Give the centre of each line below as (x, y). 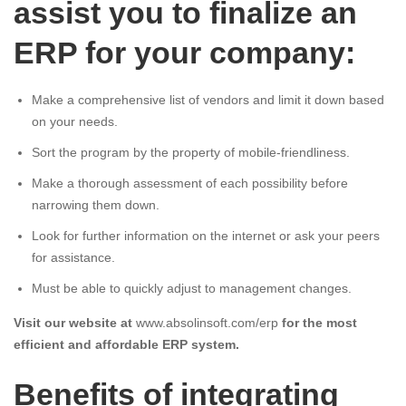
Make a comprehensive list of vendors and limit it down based (208, 100)
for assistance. (73, 258)
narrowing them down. (96, 205)
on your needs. (75, 122)
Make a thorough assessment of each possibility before (190, 184)
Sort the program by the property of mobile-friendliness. (191, 153)
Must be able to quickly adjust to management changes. (192, 289)
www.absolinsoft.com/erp (207, 323)
